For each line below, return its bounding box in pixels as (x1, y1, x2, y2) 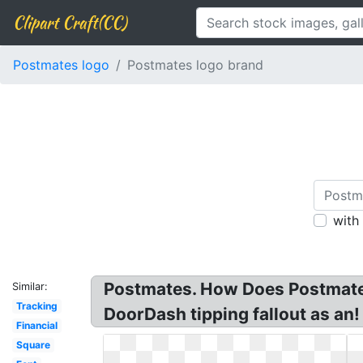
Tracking (15, 300, 58, 312)
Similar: (12, 280, 48, 293)
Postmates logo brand (127, 57, 263, 73)
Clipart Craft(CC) (13, 11, 126, 34)
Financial (15, 319, 58, 331)
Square (15, 339, 50, 351)
